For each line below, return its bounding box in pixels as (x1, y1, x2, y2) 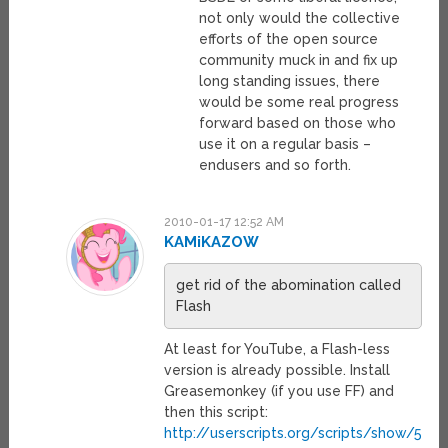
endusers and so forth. (199, 157, 352, 174)
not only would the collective (199, 10, 401, 27)
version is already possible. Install (163, 362, 390, 379)
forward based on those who (199, 115, 397, 132)
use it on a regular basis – (199, 136, 372, 153)
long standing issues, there (199, 73, 381, 90)
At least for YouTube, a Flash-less (163, 341, 390, 358)
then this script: (163, 404, 268, 421)
